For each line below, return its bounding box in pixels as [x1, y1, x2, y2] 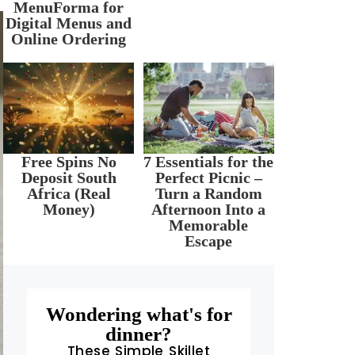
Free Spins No [21, 153, 116, 170]
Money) [42, 200, 95, 218]
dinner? [105, 323, 172, 345]
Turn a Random [155, 185, 262, 202]
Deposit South [21, 169, 116, 186]
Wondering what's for [45, 303, 232, 325]
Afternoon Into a [151, 200, 266, 218]
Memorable [169, 216, 249, 234]
